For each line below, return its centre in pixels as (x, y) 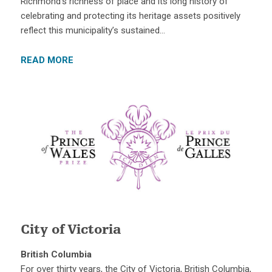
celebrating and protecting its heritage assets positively (130, 16)
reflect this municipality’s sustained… (93, 31)
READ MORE (47, 60)
